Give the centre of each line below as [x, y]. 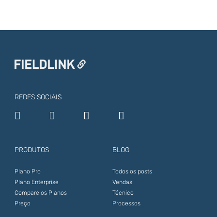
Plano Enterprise [36, 182]
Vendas [122, 182]
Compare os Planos [40, 193]
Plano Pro [27, 171]
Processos [126, 203]
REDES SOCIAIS [38, 97]
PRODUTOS [31, 150]
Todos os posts [132, 171]
